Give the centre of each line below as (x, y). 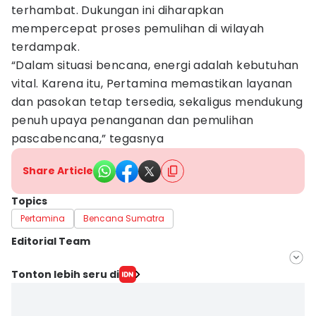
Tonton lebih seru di (65, 274)
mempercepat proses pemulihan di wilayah (138, 29)
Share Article (58, 171)
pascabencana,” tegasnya (88, 139)
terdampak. (46, 47)
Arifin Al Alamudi (82, 288)
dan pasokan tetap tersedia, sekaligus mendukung (157, 102)
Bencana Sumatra (124, 218)
